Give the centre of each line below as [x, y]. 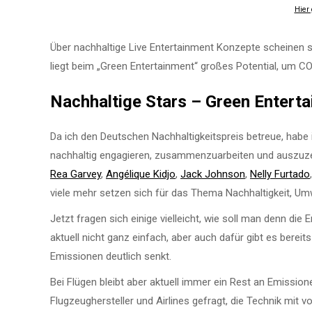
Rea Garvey [76, 174]
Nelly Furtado [280, 174]
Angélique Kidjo [141, 174]
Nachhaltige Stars [118, 101]
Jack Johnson [213, 174]
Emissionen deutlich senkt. [111, 256]
